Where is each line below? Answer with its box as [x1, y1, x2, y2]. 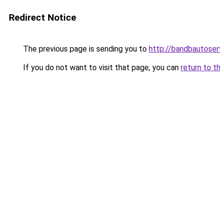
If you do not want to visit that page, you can [21, 63, 181, 72]
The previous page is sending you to [21, 44, 149, 54]
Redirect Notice [9, 12, 76, 23]
